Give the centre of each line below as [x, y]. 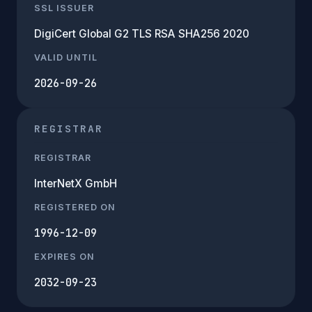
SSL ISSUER [64, 8]
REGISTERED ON [75, 207]
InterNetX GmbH [76, 183]
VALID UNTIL [66, 57]
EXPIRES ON [64, 256]
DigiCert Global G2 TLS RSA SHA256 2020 [142, 33]
